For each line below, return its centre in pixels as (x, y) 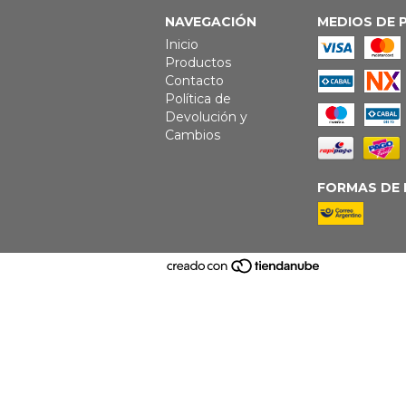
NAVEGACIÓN (211, 22)
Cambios (193, 135)
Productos (198, 63)
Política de (198, 99)
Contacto (194, 81)
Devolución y (206, 117)
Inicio (182, 44)
